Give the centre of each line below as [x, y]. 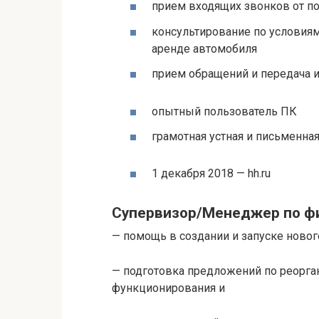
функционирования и [168, 288]
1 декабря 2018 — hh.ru [211, 174]
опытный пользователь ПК [224, 111]
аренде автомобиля [204, 48]
